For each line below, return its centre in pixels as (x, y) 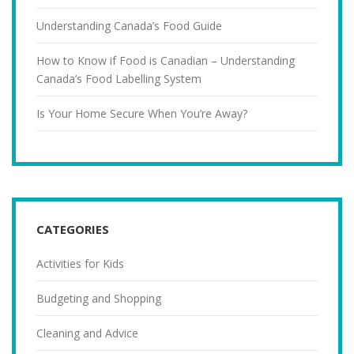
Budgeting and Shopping (99, 298)
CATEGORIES (73, 229)
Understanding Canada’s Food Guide (129, 25)
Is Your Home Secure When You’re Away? (142, 113)
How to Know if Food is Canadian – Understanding (166, 60)
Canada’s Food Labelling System (119, 78)
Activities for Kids (80, 263)
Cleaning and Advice (87, 333)
